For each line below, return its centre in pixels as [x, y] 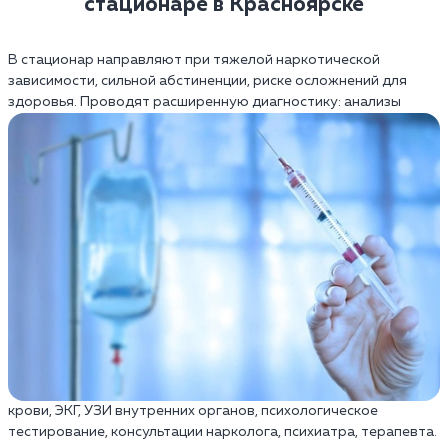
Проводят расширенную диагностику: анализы [239, 101]
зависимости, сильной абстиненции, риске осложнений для [207, 80]
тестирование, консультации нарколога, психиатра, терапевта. [222, 431]
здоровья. [42, 101]
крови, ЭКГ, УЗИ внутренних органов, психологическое [193, 410]
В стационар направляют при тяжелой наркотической [194, 59]
